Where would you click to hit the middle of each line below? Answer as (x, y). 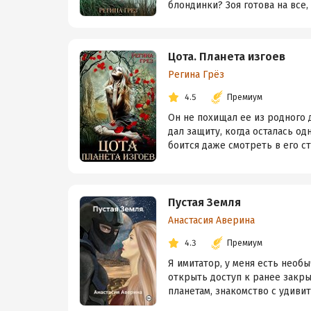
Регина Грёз (196, 75)
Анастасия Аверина (211, 221)
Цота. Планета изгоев (227, 57)
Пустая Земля (204, 203)
